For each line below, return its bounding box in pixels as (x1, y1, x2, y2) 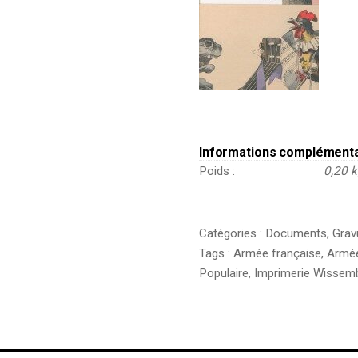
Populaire (198, 265, 249, 280)
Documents (265, 225, 327, 241)
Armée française (233, 245, 321, 261)
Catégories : (198, 225, 265, 241)
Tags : (198, 245, 233, 261)
